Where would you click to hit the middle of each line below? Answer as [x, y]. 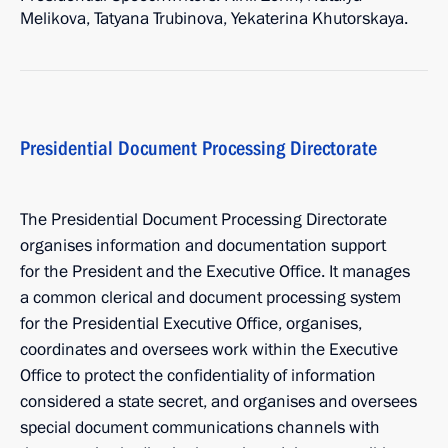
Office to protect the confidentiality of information [198, 375]
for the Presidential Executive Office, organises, [191, 323]
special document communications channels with [200, 427]
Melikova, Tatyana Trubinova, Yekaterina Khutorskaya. [214, 18]
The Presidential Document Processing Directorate [203, 219]
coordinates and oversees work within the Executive [209, 349]
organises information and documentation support [203, 245]
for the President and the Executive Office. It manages [215, 271]
